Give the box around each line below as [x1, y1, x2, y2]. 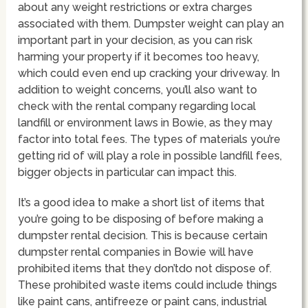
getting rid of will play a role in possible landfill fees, [18, 148, 283, 162]
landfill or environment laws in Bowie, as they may [18, 115, 273, 129]
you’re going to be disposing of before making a [18, 212, 264, 225]
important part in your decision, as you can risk [18, 33, 253, 47]
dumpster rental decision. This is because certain [18, 228, 268, 242]
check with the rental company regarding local [18, 99, 256, 113]
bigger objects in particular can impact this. [18, 165, 237, 179]
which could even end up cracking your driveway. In [18, 66, 280, 80]
